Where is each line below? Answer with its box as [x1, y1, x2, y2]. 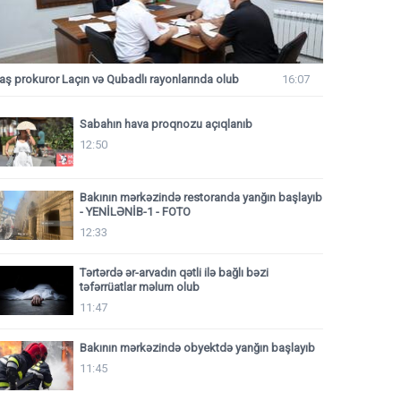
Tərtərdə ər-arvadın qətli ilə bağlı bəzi [80, 265, 269, 279]
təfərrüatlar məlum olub [80, 279, 200, 294]
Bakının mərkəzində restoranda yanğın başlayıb [80, 190, 322, 204]
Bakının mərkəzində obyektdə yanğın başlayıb [80, 340, 315, 354]
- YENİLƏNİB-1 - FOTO [80, 204, 191, 218]
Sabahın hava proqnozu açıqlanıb [80, 116, 252, 131]
